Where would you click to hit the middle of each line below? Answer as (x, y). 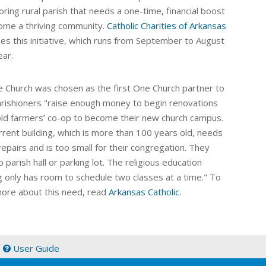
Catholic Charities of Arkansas (167, 26)
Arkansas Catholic (144, 192)
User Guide (35, 248)
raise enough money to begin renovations (133, 103)
